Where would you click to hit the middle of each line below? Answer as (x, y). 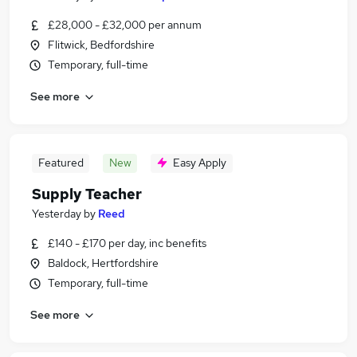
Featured (61, 163)
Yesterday (57, 214)
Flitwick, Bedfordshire (101, 45)
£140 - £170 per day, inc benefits (127, 243)
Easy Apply (200, 163)
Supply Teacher (87, 194)
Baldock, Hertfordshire (103, 263)
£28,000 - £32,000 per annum (125, 25)
